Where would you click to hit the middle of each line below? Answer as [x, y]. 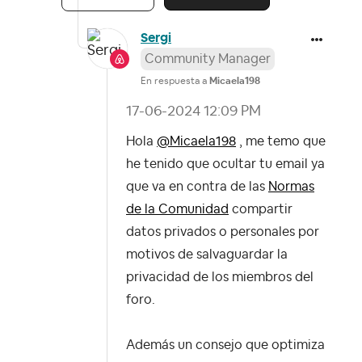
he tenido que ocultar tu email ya [225, 164]
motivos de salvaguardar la [207, 254]
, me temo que [281, 141]
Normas [291, 186]
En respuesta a [175, 80]
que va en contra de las [197, 186]
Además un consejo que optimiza [225, 345]
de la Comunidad [177, 209]
